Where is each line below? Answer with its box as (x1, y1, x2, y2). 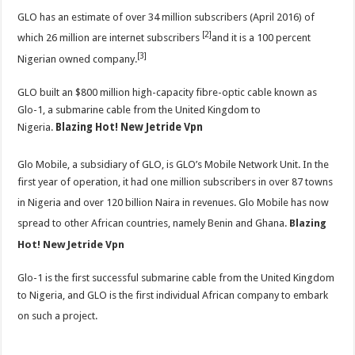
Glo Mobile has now (239, 197, 330, 209)
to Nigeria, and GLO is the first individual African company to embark (17, 288, 329, 301)
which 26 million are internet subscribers (17, 32, 203, 44)
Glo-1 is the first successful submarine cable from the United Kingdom (17, 271, 335, 284)
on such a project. (17, 310, 98, 323)
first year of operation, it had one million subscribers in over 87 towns (17, 175, 334, 188)
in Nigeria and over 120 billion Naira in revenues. (17, 197, 239, 209)
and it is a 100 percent (212, 32, 311, 44)
